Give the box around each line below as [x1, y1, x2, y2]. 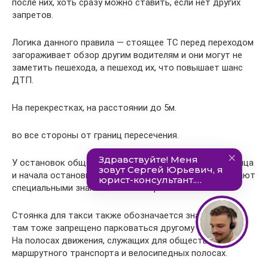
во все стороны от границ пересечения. [12, 129, 179, 141]
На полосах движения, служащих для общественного [12, 234, 236, 246]
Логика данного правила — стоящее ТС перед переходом [12, 36, 254, 48]
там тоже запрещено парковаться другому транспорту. [12, 222, 246, 233]
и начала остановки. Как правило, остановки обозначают [12, 169, 255, 181]
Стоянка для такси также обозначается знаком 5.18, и [12, 209, 243, 221]
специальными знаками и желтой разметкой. [12, 182, 201, 193]
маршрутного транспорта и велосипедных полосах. [12, 247, 227, 258]
